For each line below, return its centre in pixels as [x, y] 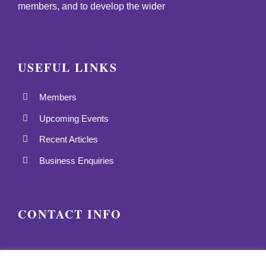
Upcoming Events [74, 118]
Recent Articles [68, 140]
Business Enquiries [76, 160]
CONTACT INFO [69, 214]
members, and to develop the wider [91, 7]
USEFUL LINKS [67, 68]
